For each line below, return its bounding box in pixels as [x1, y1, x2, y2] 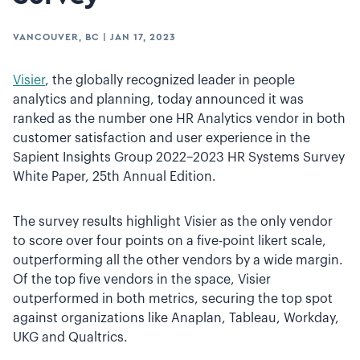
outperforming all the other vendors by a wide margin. [13, 254, 343, 267]
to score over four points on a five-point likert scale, [13, 235, 326, 247]
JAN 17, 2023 [110, 32, 176, 42]
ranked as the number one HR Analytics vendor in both [13, 112, 346, 125]
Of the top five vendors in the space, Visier [13, 273, 271, 286]
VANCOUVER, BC [13, 32, 100, 42]
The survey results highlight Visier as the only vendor [13, 215, 333, 228]
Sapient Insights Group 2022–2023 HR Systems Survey [13, 151, 345, 164]
